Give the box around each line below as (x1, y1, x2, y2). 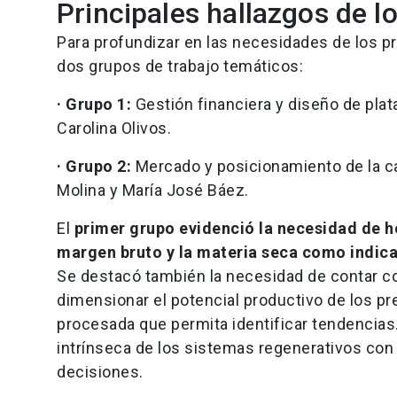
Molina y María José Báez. (57, 181, 249, 200)
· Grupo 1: (57, 95, 136, 114)
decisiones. (57, 362, 144, 382)
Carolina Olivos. (57, 119, 171, 138)
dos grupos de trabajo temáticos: (57, 57, 303, 76)
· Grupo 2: (57, 157, 131, 176)
